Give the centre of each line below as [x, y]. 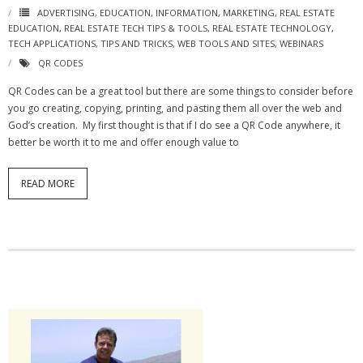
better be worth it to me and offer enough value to [124, 143]
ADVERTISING [66, 13]
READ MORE [48, 184]
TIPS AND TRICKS [137, 44]
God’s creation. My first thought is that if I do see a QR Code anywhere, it [174, 126]
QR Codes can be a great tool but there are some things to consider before [181, 92]
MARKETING [249, 13]
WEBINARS [301, 44]
